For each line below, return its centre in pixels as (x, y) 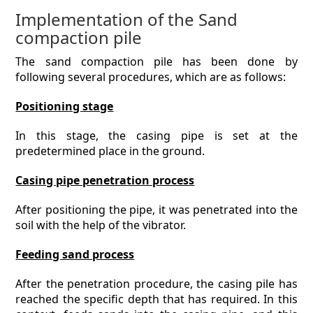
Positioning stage (65, 106)
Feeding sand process (75, 254)
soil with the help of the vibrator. (101, 225)
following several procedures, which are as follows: (151, 77)
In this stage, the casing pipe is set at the (156, 136)
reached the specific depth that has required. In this (156, 299)
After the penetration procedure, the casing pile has (156, 284)
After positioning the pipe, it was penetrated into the (156, 210)
